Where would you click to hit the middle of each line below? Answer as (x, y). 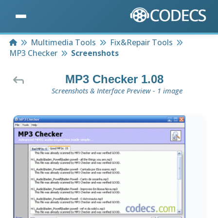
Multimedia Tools (64, 43)
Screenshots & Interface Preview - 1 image (117, 91)
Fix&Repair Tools (141, 43)
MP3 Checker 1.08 (114, 79)
